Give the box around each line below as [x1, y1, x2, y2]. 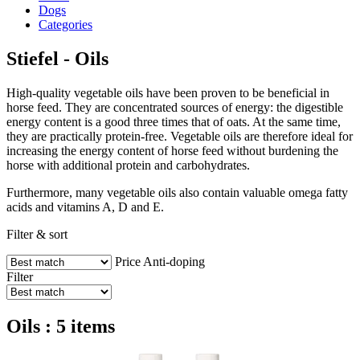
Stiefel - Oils [6, 47, 108, 69]
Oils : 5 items [6, 315, 115, 337]
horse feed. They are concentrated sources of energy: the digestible [6, 100, 343, 114]
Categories [39, 18, 92, 31]
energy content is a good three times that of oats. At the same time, [6, 114, 341, 129]
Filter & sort [6, 227, 67, 241]
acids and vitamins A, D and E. [6, 199, 164, 214]
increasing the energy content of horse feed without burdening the [6, 143, 338, 157]
